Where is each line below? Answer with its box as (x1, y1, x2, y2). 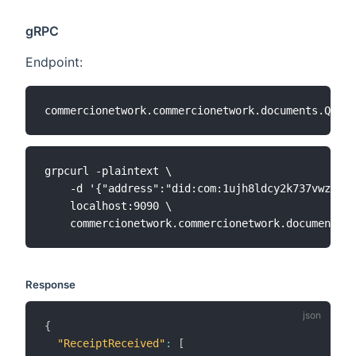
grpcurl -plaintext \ (44, 164, 172, 177)
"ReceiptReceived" (57, 337, 165, 350)
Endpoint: (25, 54, 83, 71)
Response (25, 277, 75, 291)
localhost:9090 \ (44, 199, 172, 212)
